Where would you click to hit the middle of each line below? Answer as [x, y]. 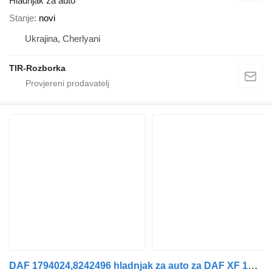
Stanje [22, 18]
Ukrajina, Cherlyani [63, 38]
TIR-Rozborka [37, 68]
